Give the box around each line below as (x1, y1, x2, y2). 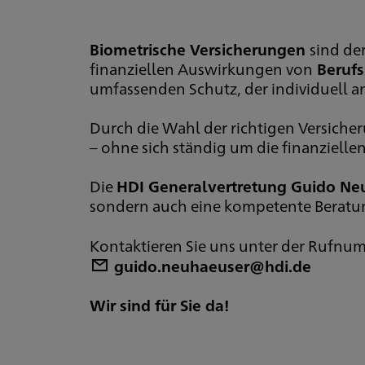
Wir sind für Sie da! (90, 294, 230, 315)
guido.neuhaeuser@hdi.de (114, 255, 311, 276)
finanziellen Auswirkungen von (90, 58, 313, 79)
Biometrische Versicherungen (90, 38, 310, 59)
